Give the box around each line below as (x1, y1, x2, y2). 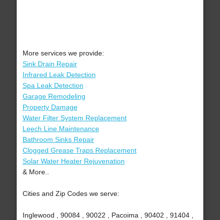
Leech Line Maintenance (22, 125, 99, 133)
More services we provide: (22, 49, 104, 57)
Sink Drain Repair (22, 60, 77, 68)
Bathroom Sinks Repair (22, 136, 94, 144)
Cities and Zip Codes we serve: (22, 190, 119, 198)
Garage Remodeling (22, 92, 85, 101)
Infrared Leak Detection (22, 71, 96, 79)
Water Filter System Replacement (22, 114, 127, 122)
